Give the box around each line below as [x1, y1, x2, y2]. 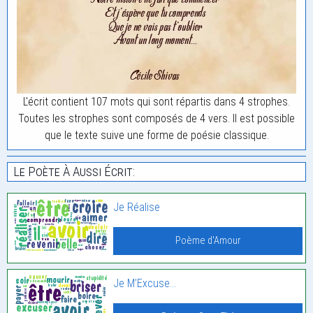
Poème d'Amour [175, 234, 241, 247]
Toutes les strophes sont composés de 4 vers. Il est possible [18, 111, 295, 125]
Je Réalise [113, 200, 161, 214]
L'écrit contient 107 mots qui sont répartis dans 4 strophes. [23, 94, 290, 108]
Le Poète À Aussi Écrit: [13, 163, 135, 180]
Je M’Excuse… [113, 276, 177, 290]
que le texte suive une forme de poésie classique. [44, 128, 269, 142]
